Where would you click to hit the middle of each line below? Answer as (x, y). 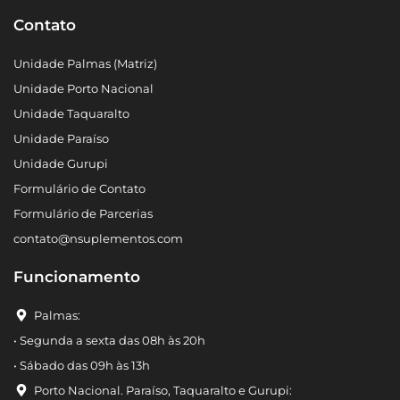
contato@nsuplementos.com (98, 239)
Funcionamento (77, 277)
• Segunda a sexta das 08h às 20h (109, 341)
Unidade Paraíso (61, 139)
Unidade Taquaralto (71, 114)
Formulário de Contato (79, 189)
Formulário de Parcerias (83, 214)
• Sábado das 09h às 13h (82, 366)
